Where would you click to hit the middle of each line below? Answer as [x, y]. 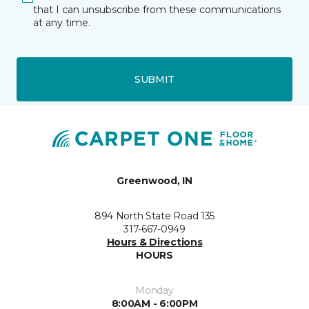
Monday [154, 290]
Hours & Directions [154, 242]
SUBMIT [154, 79]
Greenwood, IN [154, 180]
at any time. [62, 23]
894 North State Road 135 [154, 216]
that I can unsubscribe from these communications [157, 10]
